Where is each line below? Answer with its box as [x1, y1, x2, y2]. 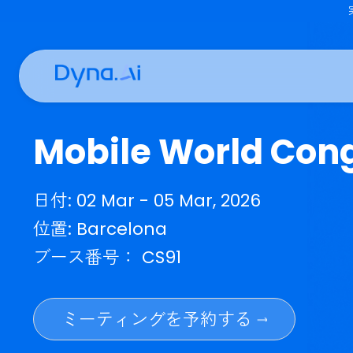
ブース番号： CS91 [36, 272, 202, 299]
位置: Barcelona [36, 240, 186, 268]
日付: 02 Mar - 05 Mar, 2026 [36, 209, 290, 236]
